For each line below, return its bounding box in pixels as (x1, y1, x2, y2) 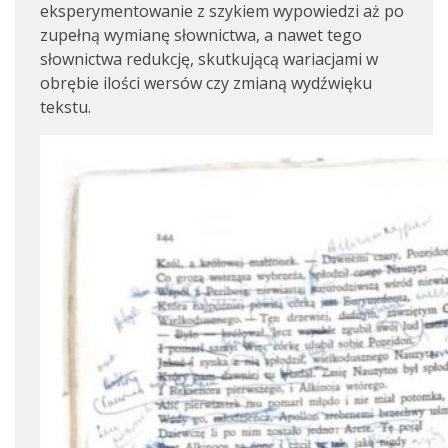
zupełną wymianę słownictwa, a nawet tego (40, 24, 362, 46)
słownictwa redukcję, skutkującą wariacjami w (40, 48, 378, 70)
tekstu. (40, 96, 91, 118)
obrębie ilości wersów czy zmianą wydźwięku (40, 72, 372, 94)
